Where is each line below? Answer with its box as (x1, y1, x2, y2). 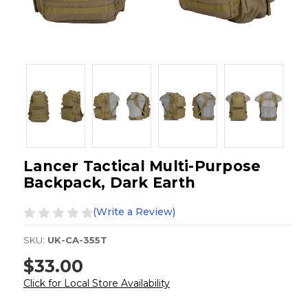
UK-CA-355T (47, 234, 107, 246)
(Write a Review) (93, 206, 175, 219)
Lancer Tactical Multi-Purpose (23, 157, 261, 175)
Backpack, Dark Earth (23, 174, 195, 192)
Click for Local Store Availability (23, 276, 170, 289)
